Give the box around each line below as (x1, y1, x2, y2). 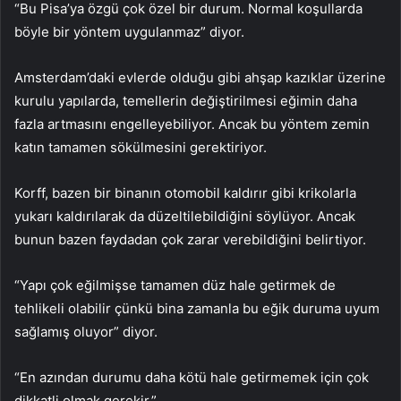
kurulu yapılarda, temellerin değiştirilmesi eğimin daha (14, 92, 357, 110)
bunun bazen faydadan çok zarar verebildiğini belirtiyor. (14, 231, 366, 249)
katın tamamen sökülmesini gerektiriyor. (14, 139, 267, 157)
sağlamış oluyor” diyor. (14, 323, 158, 341)
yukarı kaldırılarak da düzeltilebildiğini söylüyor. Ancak (14, 208, 355, 226)
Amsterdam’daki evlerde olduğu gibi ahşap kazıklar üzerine (14, 69, 386, 87)
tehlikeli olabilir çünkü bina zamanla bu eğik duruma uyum (14, 300, 380, 318)
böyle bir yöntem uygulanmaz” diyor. (14, 23, 244, 41)
